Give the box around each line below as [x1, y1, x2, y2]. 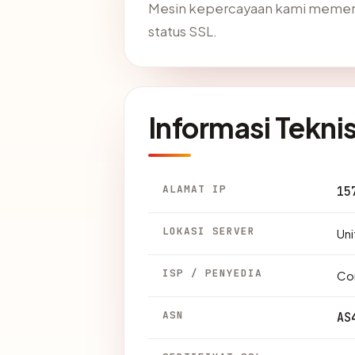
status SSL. [148, 23, 217, 40]
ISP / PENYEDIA [162, 266, 263, 281]
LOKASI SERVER [162, 224, 256, 239]
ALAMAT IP [162, 182, 227, 197]
